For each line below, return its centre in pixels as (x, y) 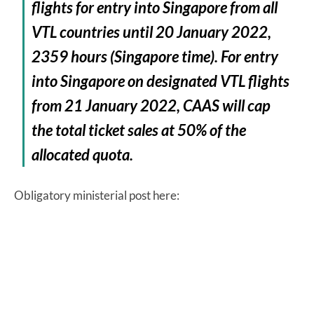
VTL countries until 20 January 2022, (152, 32)
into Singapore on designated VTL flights (161, 81)
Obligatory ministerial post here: (98, 195)
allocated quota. (83, 154)
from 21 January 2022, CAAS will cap (151, 105)
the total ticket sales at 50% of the (139, 130)
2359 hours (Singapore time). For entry (155, 56)
